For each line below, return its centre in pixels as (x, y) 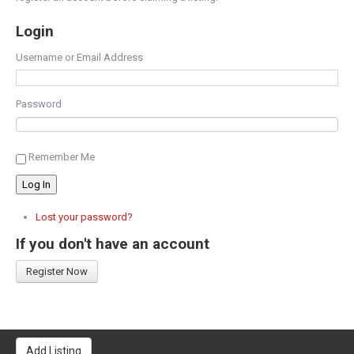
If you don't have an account (113, 243)
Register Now (57, 271)
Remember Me (62, 157)
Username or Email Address (79, 57)
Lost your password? (84, 217)
